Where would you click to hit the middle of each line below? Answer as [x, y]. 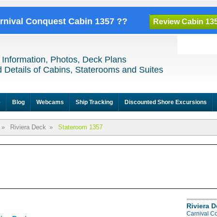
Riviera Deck [28, 127]
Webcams [50, 102]
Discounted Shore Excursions [166, 102]
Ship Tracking [94, 102]
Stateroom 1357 [80, 127]
